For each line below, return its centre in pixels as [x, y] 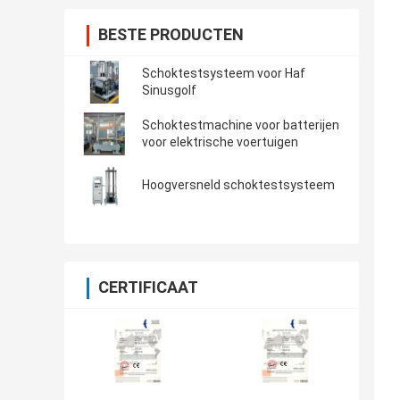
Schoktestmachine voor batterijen [241, 125]
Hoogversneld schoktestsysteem [238, 185]
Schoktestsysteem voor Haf [224, 74]
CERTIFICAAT [148, 287]
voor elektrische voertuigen [220, 142]
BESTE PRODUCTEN [171, 35]
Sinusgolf [169, 91]
